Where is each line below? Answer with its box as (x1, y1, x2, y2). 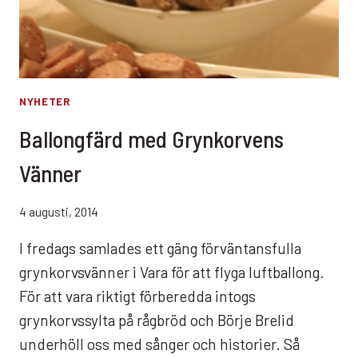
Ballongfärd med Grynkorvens (19, 124, 284, 153)
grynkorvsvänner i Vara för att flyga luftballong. (19, 263, 324, 282)
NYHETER (19, 95, 70, 109)
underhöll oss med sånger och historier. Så (19, 335, 300, 354)
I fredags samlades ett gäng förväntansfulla (19, 239, 301, 258)
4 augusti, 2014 (19, 205, 98, 220)
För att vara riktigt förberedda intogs (19, 287, 256, 306)
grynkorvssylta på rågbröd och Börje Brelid (19, 311, 294, 330)
